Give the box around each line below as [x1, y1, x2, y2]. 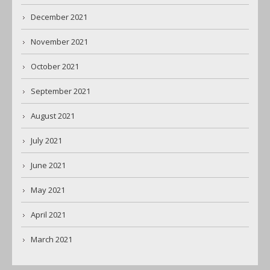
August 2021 [31, 110, 75, 122]
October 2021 [31, 61, 79, 72]
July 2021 [31, 135, 62, 146]
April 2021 [31, 209, 66, 221]
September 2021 [31, 86, 90, 97]
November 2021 [31, 36, 88, 48]
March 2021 [31, 234, 72, 245]
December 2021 [31, 11, 87, 23]
